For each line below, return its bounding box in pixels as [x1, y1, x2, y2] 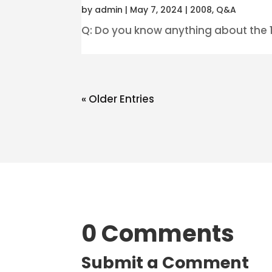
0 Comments [81, 217, 235, 250]
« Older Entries [81, 91, 155, 106]
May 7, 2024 [130, 3, 183, 16]
